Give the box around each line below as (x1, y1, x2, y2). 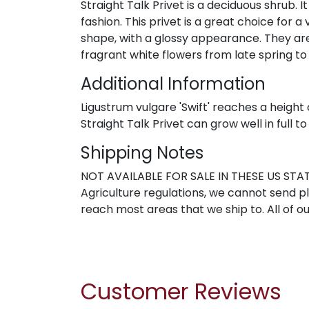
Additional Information (81, 72, 266, 96)
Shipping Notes (81, 141, 203, 165)
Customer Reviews (81, 276, 281, 308)
